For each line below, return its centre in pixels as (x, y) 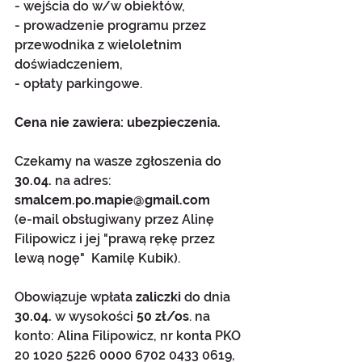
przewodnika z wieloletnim (100, 45)
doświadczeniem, (69, 65)
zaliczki (158, 297)
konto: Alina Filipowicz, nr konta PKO (129, 336)
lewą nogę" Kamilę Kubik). (99, 259)
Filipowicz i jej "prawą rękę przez (116, 239)
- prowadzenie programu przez (112, 26)
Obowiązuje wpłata (74, 297)
